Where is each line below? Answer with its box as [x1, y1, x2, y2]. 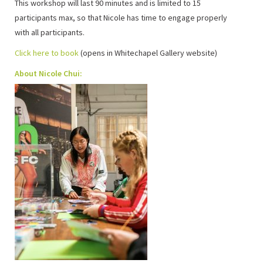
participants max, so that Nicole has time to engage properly [15, 12, 227, 23]
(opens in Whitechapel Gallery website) [79, 47, 217, 58]
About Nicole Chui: [15, 68, 82, 79]
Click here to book [15, 47, 79, 58]
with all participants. [15, 26, 85, 38]
